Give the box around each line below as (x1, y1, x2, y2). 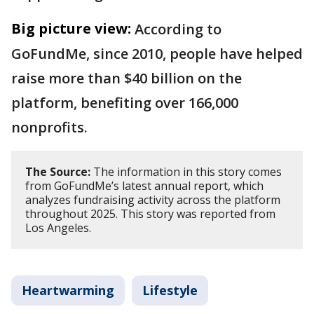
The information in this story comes (90, 164, 282, 180)
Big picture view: (11, 19, 131, 39)
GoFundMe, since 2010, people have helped (11, 44, 303, 64)
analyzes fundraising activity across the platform (25, 192, 280, 208)
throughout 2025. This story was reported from (25, 206, 275, 222)
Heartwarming (22, 282, 114, 299)
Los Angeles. (25, 220, 94, 236)
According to (135, 20, 221, 39)
